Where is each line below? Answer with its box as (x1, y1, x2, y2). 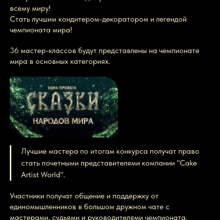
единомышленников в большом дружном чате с (10, 201, 169, 211)
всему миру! (10, 3, 51, 13)
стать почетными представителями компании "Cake (21, 158, 197, 167)
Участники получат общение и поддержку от (10, 191, 159, 200)
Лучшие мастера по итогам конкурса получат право (21, 146, 199, 156)
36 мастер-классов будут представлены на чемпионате (10, 46, 199, 55)
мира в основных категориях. (10, 56, 110, 66)
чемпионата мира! (10, 25, 72, 35)
